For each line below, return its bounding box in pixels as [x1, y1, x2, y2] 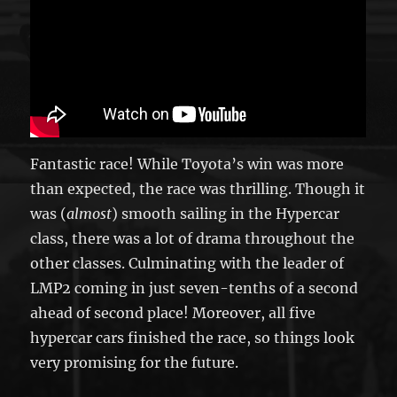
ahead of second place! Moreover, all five [30, 303, 316, 322]
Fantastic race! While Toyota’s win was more [30, 154, 345, 173]
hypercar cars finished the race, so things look [30, 328, 355, 346]
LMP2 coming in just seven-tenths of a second [30, 278, 359, 297]
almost [66, 204, 113, 222]
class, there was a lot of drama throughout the [30, 229, 355, 247]
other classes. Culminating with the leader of [30, 253, 345, 272]
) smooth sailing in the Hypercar [112, 204, 340, 222]
